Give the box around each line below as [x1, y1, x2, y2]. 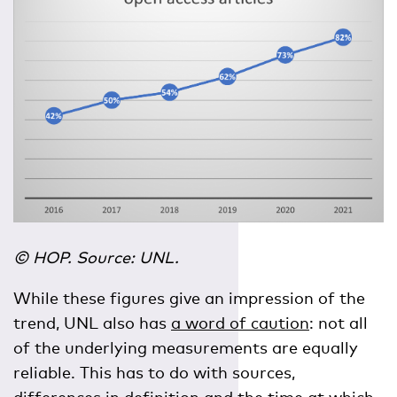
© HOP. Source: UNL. [13, 247, 179, 268]
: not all [309, 313, 368, 333]
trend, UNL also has [13, 313, 171, 333]
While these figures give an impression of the [13, 288, 365, 308]
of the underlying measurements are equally [13, 338, 358, 358]
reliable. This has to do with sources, [13, 362, 295, 383]
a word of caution [171, 313, 309, 333]
